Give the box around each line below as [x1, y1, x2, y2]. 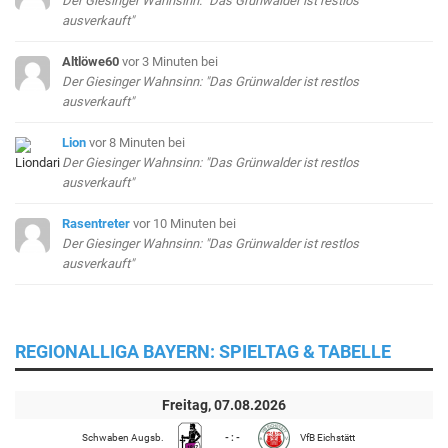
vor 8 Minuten [89, 134, 169, 150]
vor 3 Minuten [122, 53, 202, 69]
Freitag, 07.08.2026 [162, 396, 286, 413]
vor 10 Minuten [133, 215, 220, 231]
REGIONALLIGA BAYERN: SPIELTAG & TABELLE [15, 340, 391, 362]
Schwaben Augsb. [82, 431, 164, 443]
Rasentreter [62, 215, 131, 231]
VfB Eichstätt [300, 431, 355, 443]
